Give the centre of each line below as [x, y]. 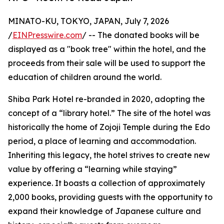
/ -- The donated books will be [141, 35]
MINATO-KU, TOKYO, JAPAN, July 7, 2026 [88, 21]
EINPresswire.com [47, 35]
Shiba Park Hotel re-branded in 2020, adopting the [106, 99]
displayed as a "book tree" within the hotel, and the [107, 49]
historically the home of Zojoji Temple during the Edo [109, 127]
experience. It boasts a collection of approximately [106, 183]
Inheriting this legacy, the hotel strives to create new [109, 155]
